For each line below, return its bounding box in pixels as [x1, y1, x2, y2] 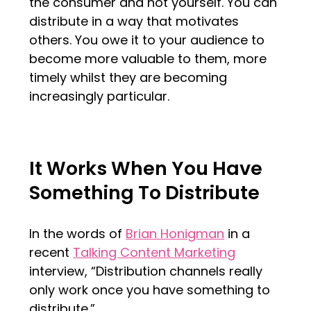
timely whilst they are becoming [29, 69, 228, 87]
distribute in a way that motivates [29, 12, 239, 31]
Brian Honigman [126, 225, 225, 243]
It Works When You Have [29, 155, 263, 182]
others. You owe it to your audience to [29, 31, 265, 49]
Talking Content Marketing [73, 244, 236, 262]
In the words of [29, 225, 126, 243]
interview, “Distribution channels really [29, 262, 263, 280]
